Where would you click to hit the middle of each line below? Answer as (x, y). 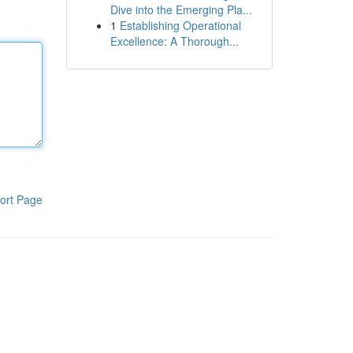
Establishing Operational (180, 25)
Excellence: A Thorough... (174, 41)
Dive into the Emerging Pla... (181, 9)
